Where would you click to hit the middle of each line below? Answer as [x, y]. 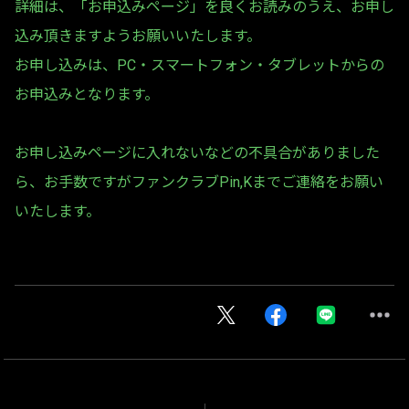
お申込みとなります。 [87, 94]
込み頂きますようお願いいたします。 [138, 36]
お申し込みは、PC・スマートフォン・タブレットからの [199, 65]
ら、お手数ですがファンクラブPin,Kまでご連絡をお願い [199, 182]
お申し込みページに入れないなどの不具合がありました [197, 153]
